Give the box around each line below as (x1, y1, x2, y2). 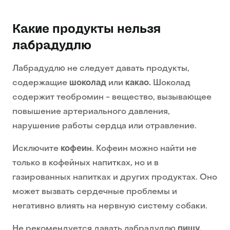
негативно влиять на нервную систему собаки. (12, 202, 207, 211)
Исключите (12, 145, 61, 154)
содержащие (12, 79, 69, 88)
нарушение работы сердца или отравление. (12, 122, 197, 131)
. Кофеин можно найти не (92, 145, 197, 154)
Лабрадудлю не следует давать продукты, (12, 65, 189, 73)
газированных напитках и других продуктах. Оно (12, 174, 217, 182)
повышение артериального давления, (12, 108, 170, 117)
